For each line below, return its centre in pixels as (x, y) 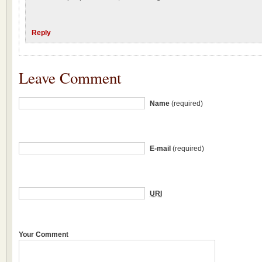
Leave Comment (70, 78)
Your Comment (44, 235)
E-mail (161, 149)
